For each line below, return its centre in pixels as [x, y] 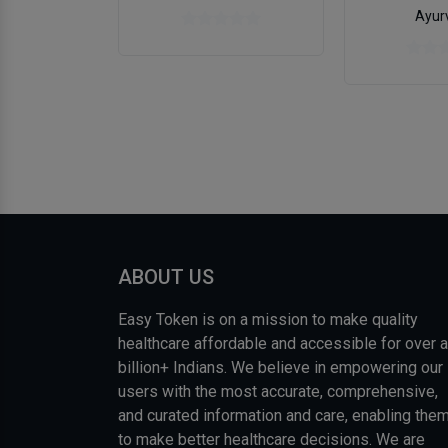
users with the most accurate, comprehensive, [278, 392]
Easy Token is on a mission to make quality [268, 320]
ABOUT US [166, 277]
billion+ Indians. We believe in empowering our [280, 368]
